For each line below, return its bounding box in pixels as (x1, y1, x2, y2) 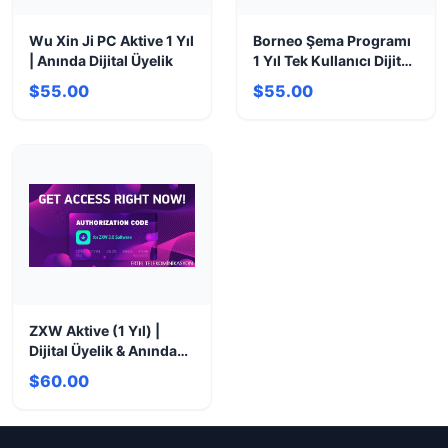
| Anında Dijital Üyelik (29, 52, 173, 69)
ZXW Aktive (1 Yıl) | (29, 322, 160, 339)
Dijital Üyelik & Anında (29, 342, 177, 359)
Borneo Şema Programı (253, 32, 411, 49)
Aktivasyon (29, 362, 106, 379)
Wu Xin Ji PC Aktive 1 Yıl (29, 32, 194, 49)
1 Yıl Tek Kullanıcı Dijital (253, 52, 413, 69)
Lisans (253, 72, 298, 89)
